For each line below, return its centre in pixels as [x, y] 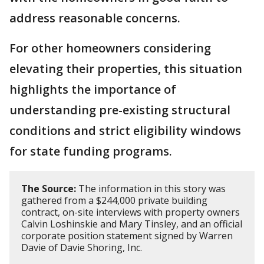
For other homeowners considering [110, 48]
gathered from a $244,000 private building [114, 200]
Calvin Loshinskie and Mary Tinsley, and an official [132, 224]
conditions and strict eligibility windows [125, 130]
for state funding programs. [91, 151]
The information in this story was [151, 188]
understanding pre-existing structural [120, 110]
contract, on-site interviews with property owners [131, 212]
